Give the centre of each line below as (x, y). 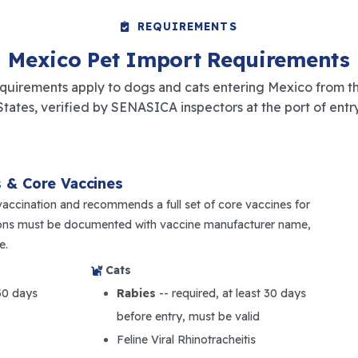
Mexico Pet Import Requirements (179, 59)
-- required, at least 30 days (231, 293)
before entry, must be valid (188, 316)
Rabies (136, 293)
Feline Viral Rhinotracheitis (186, 340)
